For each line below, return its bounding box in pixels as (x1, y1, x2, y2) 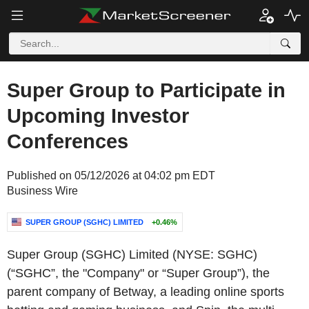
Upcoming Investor (7, 105, 189, 127)
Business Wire (7, 185, 78, 197)
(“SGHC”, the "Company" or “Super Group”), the (7, 266, 270, 280)
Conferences (7, 130, 128, 152)
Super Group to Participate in (7, 79, 286, 101)
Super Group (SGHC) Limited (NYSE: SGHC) (7, 248, 257, 261)
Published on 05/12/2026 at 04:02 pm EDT (7, 170, 215, 181)
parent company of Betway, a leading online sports (7, 285, 284, 299)
